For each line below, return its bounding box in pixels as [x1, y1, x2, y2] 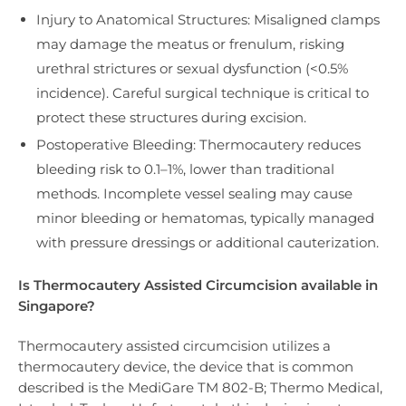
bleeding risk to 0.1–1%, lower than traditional [36, 160, 334, 179]
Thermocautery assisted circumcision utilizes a [18, 336, 331, 354]
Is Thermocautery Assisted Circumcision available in [18, 275, 378, 294]
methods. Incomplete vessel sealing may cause [36, 185, 353, 203]
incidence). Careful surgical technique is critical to [36, 84, 369, 102]
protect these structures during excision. [36, 109, 306, 127]
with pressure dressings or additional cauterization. [36, 234, 379, 252]
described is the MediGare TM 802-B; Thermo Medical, [18, 378, 382, 396]
